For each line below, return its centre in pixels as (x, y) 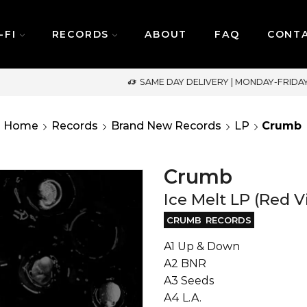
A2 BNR (185, 263)
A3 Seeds (189, 280)
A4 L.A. (183, 297)
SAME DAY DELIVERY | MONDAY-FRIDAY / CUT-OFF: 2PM (160, 82)
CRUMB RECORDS (209, 220)
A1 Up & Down (202, 246)
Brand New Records (166, 126)
